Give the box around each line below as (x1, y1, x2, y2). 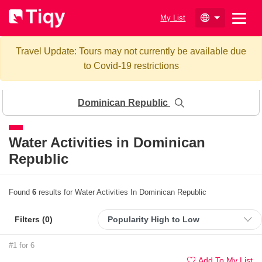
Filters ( (15, 214, 45, 224)
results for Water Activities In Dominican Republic (36, 187, 206, 196)
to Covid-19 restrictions (83, 60, 179, 71)
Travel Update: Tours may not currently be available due (16, 46, 246, 56)
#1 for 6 (9, 240, 35, 250)
